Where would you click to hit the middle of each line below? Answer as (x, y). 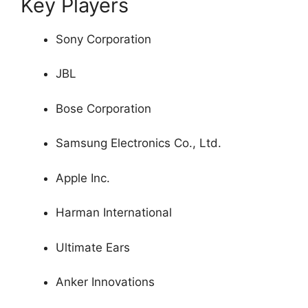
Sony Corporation (103, 39)
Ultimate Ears (93, 247)
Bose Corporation (103, 108)
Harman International (114, 212)
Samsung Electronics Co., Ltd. (139, 143)
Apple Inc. (83, 178)
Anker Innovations (105, 282)
